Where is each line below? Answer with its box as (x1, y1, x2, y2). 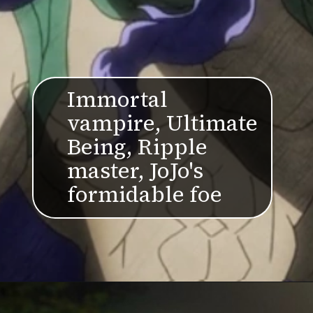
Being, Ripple (66, 131, 208, 163)
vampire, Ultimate (66, 108, 258, 139)
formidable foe (66, 179, 222, 210)
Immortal (66, 84, 168, 115)
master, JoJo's (66, 155, 203, 187)
